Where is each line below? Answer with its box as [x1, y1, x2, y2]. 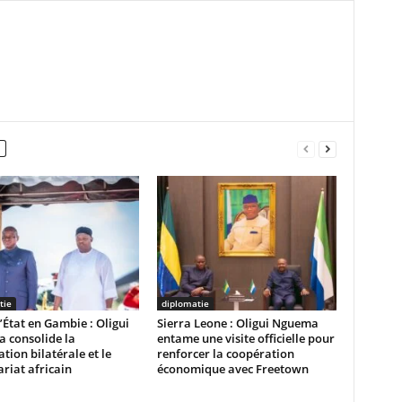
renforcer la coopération [156, 345, 294, 362]
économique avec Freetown [156, 361, 309, 377]
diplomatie [161, 297, 209, 310]
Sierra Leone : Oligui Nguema [156, 315, 319, 331]
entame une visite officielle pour [156, 330, 335, 346]
